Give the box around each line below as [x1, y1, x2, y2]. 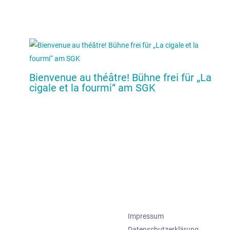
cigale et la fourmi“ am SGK [29, 81, 156, 94]
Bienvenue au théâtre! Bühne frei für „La [29, 71, 212, 84]
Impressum [128, 212, 164, 220]
